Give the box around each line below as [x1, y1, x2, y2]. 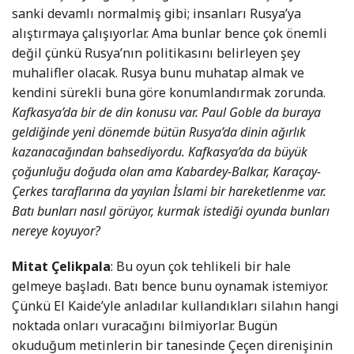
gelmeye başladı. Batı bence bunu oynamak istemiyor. [12, 277, 328, 296]
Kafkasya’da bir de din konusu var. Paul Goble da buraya [12, 104, 321, 122]
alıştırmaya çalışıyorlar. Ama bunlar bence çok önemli [12, 24, 327, 43]
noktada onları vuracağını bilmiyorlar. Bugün [12, 317, 277, 335]
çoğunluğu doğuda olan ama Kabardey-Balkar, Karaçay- [12, 163, 321, 181]
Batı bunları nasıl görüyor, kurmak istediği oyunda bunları [12, 202, 330, 220]
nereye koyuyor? [12, 222, 100, 240]
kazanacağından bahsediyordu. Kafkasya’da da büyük [12, 143, 307, 161]
